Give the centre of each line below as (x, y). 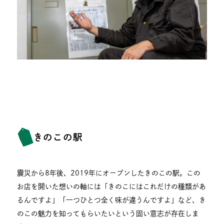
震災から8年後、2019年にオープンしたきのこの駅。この (109, 173)
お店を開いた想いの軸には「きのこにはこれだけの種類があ (112, 187)
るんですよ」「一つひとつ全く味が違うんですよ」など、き (112, 200)
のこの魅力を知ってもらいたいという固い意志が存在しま (108, 214)
